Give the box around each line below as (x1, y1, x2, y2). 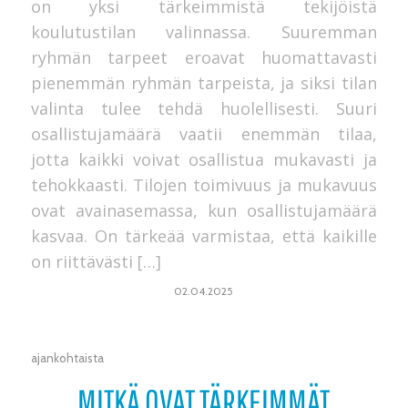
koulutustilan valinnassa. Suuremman (30, 20, 378, 43)
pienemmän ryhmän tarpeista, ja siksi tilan (30, 71, 378, 94)
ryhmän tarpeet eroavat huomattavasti (30, 46, 378, 68)
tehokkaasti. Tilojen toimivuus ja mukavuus (30, 173, 378, 196)
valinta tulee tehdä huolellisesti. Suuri (30, 97, 378, 119)
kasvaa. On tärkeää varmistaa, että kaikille (30, 224, 378, 247)
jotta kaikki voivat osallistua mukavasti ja (30, 148, 378, 170)
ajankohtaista (30, 351, 104, 366)
